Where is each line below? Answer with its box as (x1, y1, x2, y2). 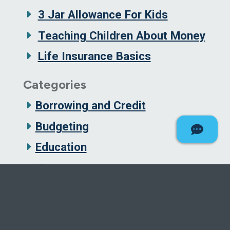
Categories (23, 77, 86, 92)
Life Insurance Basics (37, 49, 151, 63)
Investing (35, 202, 84, 216)
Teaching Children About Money (37, 28, 205, 42)
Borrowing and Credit (35, 99, 146, 112)
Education (35, 140, 87, 154)
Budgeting (35, 119, 89, 133)
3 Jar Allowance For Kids (37, 8, 168, 22)
